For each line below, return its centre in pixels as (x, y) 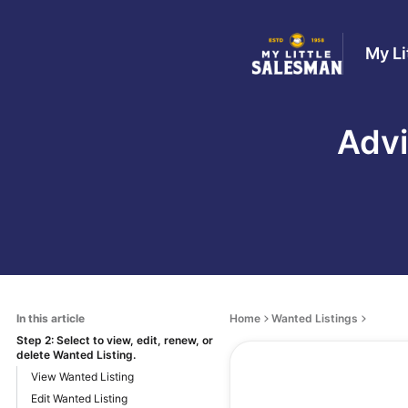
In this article (51, 318)
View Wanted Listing (82, 376)
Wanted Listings (315, 318)
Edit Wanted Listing (79, 398)
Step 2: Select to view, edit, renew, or (115, 340)
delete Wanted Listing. (76, 354)
